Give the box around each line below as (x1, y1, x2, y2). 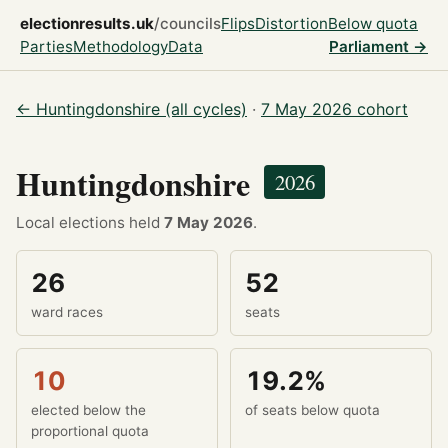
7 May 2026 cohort (261, 98, 408, 119)
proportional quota (31, 423, 150, 440)
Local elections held (16, 213, 164, 233)
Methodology (73, 37, 168, 56)
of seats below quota (245, 402, 381, 419)
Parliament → (329, 37, 428, 56)
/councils (154, 14, 221, 33)
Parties (20, 37, 73, 56)
